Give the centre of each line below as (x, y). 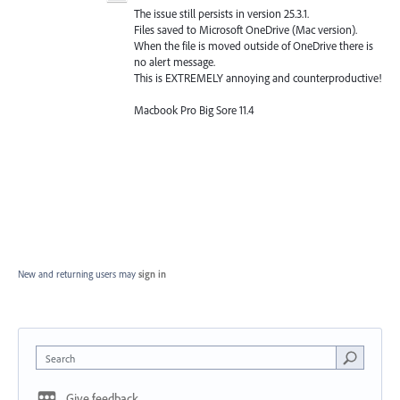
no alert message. (175, 62)
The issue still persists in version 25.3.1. (221, 13)
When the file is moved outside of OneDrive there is (254, 46)
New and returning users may (78, 275)
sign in (152, 275)
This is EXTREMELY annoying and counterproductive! (258, 78)
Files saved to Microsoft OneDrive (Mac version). (246, 29)
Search (60, 359)
